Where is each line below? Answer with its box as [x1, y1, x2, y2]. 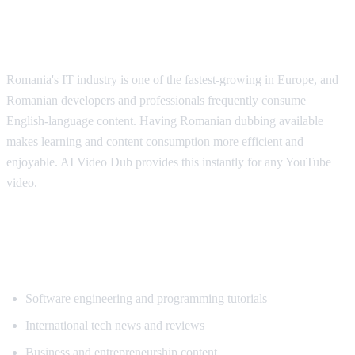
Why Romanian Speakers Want [6, 8, 261, 29]
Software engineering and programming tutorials [25, 291, 267, 305]
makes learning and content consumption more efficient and [6, 134, 303, 148]
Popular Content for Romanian [6, 227, 260, 248]
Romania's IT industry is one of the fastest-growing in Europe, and [6, 72, 338, 86]
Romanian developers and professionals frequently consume [6, 93, 306, 107]
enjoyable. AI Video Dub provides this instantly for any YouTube [6, 155, 331, 169]
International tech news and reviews [25, 318, 204, 332]
